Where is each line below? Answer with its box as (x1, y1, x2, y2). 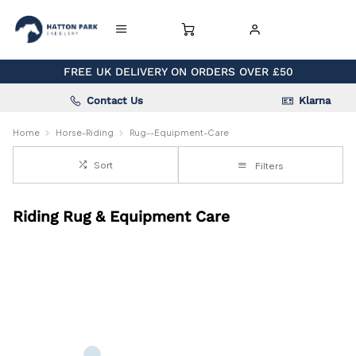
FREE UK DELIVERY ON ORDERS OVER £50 (63, 65, 293, 78)
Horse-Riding (56, 127, 114, 137)
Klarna (299, 94, 331, 106)
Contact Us (87, 94, 144, 106)
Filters (255, 160, 284, 172)
